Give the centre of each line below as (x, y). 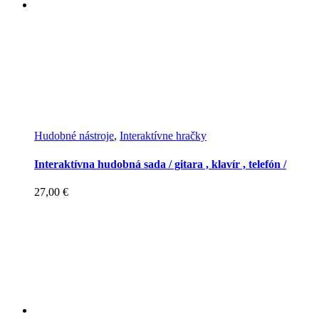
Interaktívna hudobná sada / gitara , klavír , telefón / (160, 164)
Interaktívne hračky (163, 136)
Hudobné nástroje (74, 136)
